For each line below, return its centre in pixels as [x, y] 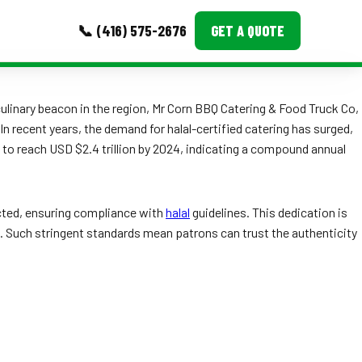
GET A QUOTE [248, 31]
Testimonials [103, 168]
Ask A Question [107, 202]
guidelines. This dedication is [269, 212]
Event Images [104, 134]
